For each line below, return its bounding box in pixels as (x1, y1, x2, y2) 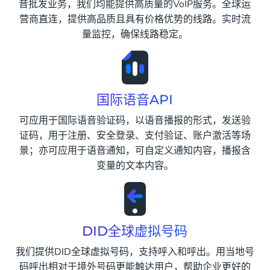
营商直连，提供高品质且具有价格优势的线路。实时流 (19, 13, 251, 27)
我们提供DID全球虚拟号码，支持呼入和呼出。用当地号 (15, 245, 254, 259)
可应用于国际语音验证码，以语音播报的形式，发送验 (19, 114, 251, 128)
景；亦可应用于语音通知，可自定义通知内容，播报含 (19, 144, 251, 158)
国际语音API (96, 92, 174, 108)
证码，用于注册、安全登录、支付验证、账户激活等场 (19, 129, 251, 143)
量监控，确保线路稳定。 (81, 28, 188, 42)
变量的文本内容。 (96, 159, 174, 173)
